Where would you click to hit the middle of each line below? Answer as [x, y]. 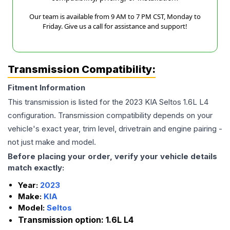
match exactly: [36, 168]
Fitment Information [46, 88]
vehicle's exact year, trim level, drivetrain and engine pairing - [115, 129]
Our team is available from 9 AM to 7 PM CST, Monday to [115, 17]
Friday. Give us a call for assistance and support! [115, 26]
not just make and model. [52, 142]
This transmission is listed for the [66, 102]
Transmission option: [62, 220]
